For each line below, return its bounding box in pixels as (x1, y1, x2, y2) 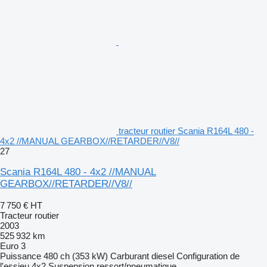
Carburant (110, 250, 149, 261)
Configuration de (176, 250, 240, 261)
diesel (151, 250, 174, 261)
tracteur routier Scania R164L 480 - (119, 125, 254, 136)
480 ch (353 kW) (44, 250, 108, 261)
